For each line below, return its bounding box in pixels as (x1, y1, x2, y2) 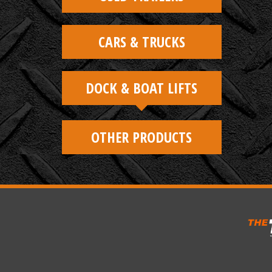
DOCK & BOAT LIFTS (86, 78, 198, 98)
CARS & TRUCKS (98, 32, 185, 52)
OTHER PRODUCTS (91, 127, 192, 147)
